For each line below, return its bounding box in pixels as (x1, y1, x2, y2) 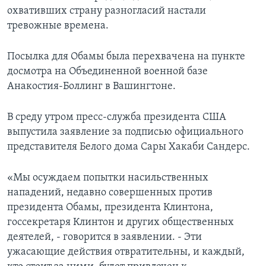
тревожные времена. (7, 20, 109, 31)
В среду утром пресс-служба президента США (7, 111, 226, 123)
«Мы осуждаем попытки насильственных (7, 172, 208, 183)
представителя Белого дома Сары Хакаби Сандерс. (7, 141, 250, 153)
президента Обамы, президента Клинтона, (7, 201, 213, 213)
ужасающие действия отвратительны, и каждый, (7, 246, 245, 258)
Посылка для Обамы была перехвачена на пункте (7, 50, 245, 62)
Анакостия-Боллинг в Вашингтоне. (7, 80, 176, 92)
